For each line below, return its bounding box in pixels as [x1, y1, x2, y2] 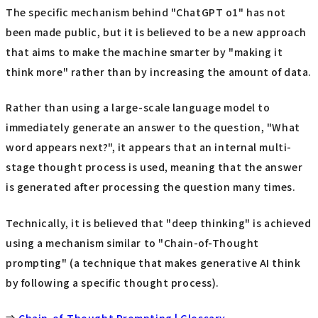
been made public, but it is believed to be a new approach [6, 24, 307, 39]
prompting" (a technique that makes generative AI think [6, 255, 301, 270]
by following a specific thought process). [6, 275, 219, 290]
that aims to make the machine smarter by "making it [6, 44, 283, 59]
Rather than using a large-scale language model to [6, 100, 270, 115]
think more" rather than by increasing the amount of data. [6, 64, 312, 79]
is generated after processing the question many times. [6, 180, 296, 194]
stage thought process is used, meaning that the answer [6, 160, 303, 175]
